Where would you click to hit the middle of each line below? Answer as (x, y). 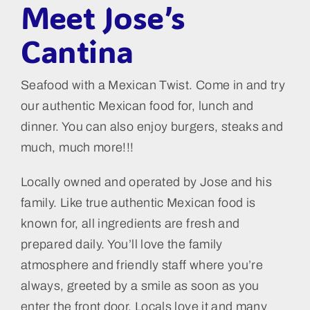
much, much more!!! (77, 148)
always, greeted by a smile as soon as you (140, 286)
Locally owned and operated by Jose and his (146, 182)
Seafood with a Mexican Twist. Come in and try (153, 85)
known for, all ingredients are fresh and (130, 224)
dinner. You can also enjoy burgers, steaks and (152, 127)
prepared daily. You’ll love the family (121, 245)
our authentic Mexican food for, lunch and (137, 106)
